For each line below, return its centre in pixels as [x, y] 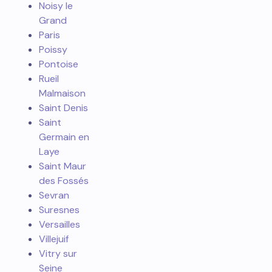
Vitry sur [58, 253]
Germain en [64, 137]
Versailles [59, 224]
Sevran [54, 195]
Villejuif [54, 239]
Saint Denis [63, 107]
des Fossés [64, 180]
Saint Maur [63, 166]
